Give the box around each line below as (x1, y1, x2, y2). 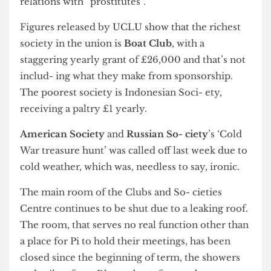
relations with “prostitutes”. (21, 13, 156, 26)
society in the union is (21, 58, 132, 71)
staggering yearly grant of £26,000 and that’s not (21, 76, 263, 88)
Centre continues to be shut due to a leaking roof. (21, 234, 265, 247)
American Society (21, 155, 112, 168)
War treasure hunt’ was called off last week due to (21, 172, 264, 185)
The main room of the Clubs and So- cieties (21, 217, 237, 229)
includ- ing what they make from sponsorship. (21, 93, 249, 106)
